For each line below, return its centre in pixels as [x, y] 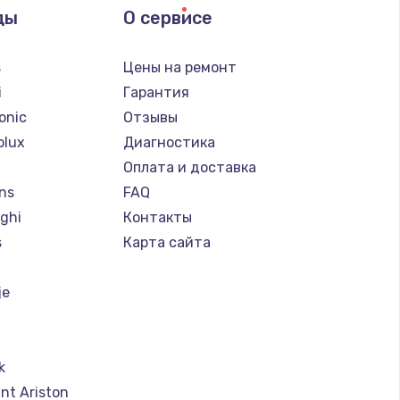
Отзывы [150, 117]
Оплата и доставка [189, 167]
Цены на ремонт [179, 67]
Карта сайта [167, 242]
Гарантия [156, 92]
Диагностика [169, 142]
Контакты [157, 217]
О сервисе [167, 17]
